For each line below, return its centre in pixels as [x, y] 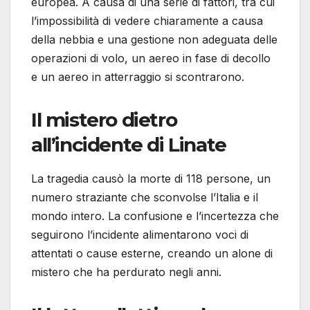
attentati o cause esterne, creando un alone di [152, 253]
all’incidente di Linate [129, 144]
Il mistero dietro [104, 119]
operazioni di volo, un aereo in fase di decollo [151, 58]
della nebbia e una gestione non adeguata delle [154, 39]
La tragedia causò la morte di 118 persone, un [151, 178]
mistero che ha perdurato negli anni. [126, 272]
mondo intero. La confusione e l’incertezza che [155, 216]
